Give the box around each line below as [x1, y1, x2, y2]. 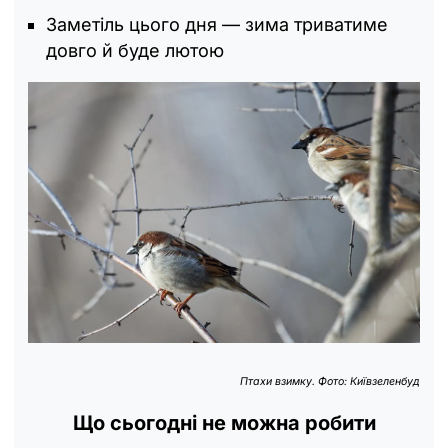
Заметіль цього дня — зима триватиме [46, 13, 388, 35]
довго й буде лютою [46, 39, 224, 61]
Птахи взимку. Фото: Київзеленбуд [240, 375, 420, 389]
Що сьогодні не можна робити [72, 411, 376, 436]
